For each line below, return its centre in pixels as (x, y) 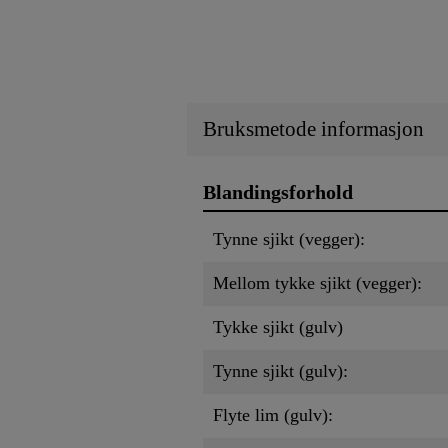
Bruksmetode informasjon (313, 129)
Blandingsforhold (278, 192)
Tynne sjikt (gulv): (280, 370)
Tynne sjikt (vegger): (289, 238)
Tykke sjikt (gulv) (278, 326)
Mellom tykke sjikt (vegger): (317, 282)
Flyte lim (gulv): (273, 414)
